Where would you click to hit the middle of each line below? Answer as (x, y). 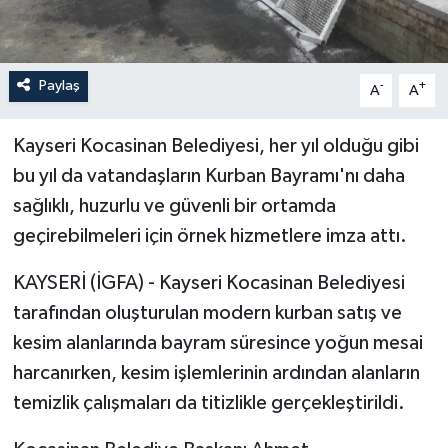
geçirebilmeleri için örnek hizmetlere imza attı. (209, 236)
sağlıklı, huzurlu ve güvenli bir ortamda (174, 206)
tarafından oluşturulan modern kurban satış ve (207, 313)
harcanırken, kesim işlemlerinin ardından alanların (216, 373)
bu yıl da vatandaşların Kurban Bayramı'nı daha (208, 176)
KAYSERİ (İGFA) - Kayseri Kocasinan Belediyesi (208, 283)
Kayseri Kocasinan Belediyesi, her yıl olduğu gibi (215, 146)
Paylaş (59, 86)
